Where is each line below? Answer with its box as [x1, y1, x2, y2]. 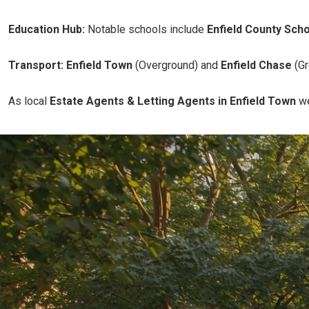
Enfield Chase [221, 59, 292, 72]
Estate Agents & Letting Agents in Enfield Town [50, 94, 296, 108]
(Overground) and [132, 59, 221, 72]
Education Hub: [8, 23, 85, 36]
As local [8, 94, 50, 108]
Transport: [8, 59, 63, 72]
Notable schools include [85, 23, 207, 36]
